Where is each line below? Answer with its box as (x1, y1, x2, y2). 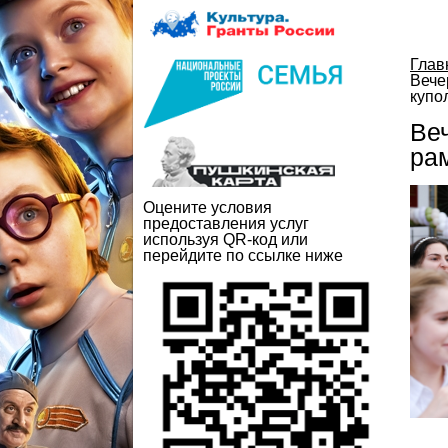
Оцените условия (143, 199, 272, 217)
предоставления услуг (143, 215, 309, 233)
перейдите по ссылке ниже (143, 247, 343, 265)
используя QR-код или (143, 231, 308, 249)
